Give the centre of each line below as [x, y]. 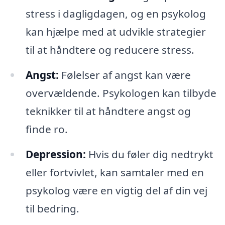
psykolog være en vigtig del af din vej [116, 190]
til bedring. [52, 208]
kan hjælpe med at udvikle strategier [116, 32]
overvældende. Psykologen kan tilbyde [121, 93]
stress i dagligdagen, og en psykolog [116, 14]
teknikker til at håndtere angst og [108, 111]
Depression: [55, 154]
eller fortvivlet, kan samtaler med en [115, 172]
